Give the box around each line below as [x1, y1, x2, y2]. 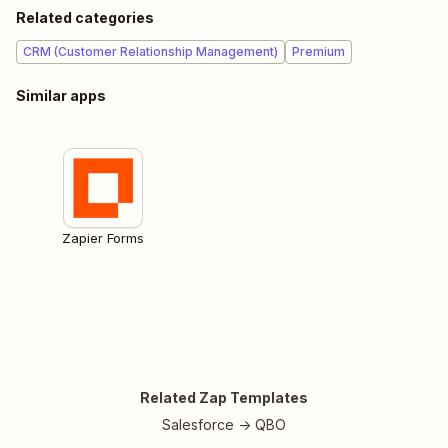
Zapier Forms [62, 230, 144, 247]
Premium [292, 44, 345, 60]
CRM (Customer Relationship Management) [23, 44, 278, 60]
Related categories [16, 9, 154, 27]
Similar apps [16, 87, 106, 105]
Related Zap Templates [140, 389, 308, 407]
